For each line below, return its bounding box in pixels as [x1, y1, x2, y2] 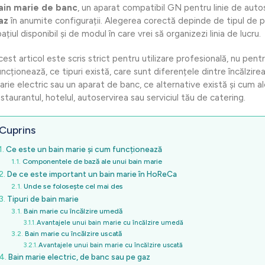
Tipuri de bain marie [7, 194, 79, 204]
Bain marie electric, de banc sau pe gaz [8, 252, 150, 262]
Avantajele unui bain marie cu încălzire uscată [38, 241, 183, 250]
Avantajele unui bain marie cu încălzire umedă [36, 219, 183, 227]
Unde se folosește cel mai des [23, 182, 123, 191]
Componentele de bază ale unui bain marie [22, 157, 162, 166]
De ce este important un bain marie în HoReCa [7, 169, 177, 179]
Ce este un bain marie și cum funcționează [5, 144, 162, 154]
